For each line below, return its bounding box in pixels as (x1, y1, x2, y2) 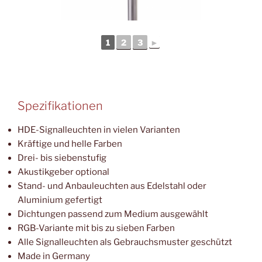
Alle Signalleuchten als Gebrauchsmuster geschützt (18, 236, 232, 247)
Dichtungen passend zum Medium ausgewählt (18, 208, 208, 219)
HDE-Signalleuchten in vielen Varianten (18, 124, 180, 135)
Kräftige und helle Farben (18, 138, 122, 149)
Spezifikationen (18, 98, 103, 113)
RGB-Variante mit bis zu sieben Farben (18, 222, 175, 233)
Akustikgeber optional (18, 166, 109, 177)
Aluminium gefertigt (18, 194, 102, 205)
